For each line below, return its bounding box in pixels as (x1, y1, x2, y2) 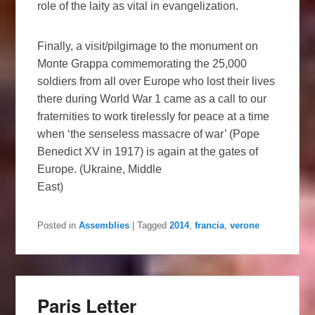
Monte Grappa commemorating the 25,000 (37, 57, 247, 70)
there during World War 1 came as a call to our (37, 92, 267, 105)
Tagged (137, 219, 167, 231)
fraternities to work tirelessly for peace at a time (37, 110, 270, 122)
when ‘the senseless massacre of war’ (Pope (37, 127, 260, 140)
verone (230, 219, 260, 231)
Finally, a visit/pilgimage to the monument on (37, 39, 259, 52)
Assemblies (79, 219, 130, 231)
